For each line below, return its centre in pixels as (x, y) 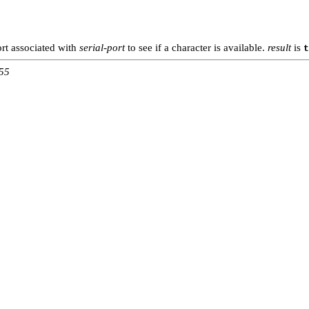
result (279, 48)
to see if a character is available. (196, 48)
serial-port (102, 48)
